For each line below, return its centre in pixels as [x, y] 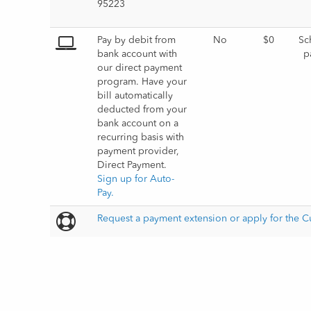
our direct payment [140, 68]
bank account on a [138, 124]
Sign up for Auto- [136, 179]
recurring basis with [141, 137]
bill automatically [135, 96]
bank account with [137, 54]
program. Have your [142, 82]
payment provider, [138, 151]
